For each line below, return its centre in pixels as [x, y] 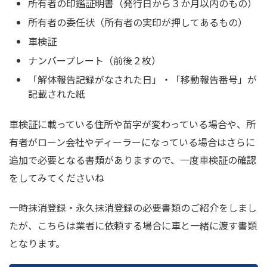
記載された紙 [57, 94]
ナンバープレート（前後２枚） [94, 60]
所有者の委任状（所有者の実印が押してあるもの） [138, 22]
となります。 [37, 243]
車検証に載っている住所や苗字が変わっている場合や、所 [132, 124]
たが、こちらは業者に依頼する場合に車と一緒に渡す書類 [133, 226]
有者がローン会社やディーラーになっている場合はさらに [132, 142]
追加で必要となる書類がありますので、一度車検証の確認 [133, 160]
